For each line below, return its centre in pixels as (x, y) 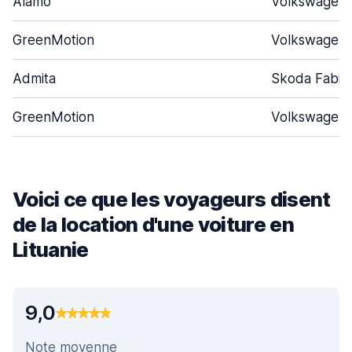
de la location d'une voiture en (153, 224)
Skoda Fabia (310, 79)
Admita (34, 79)
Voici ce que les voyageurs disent (172, 199)
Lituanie (51, 249)
